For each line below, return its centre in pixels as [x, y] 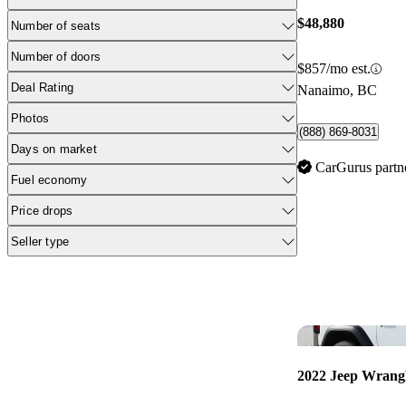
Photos [30, 118]
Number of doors [56, 56]
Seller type [40, 241]
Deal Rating [43, 87]
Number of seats [56, 25]
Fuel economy [49, 179]
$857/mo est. [334, 69]
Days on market [54, 149]
